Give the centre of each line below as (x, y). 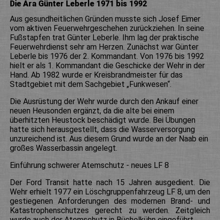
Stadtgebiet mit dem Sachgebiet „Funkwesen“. (91, 84)
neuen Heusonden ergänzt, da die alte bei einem (92, 110)
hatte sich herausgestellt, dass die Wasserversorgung (102, 129)
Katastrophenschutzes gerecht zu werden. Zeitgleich (110, 210)
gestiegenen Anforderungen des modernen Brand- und (110, 201)
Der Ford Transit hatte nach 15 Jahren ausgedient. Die (110, 182)
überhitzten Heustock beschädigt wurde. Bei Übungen (103, 120)
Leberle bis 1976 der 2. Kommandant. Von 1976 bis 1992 (107, 56)
